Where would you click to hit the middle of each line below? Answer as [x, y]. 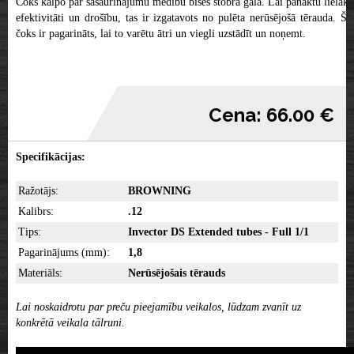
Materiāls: [40, 273]
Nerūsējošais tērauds [177, 273]
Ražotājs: [38, 191]
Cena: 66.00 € [271, 115]
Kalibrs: [38, 211]
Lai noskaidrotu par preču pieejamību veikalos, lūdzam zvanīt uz [158, 307]
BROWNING [160, 191]
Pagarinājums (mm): [64, 252]
